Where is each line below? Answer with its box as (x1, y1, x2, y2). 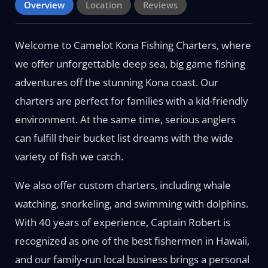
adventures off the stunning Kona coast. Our (14, 75, 218, 89)
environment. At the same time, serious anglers (14, 112, 236, 126)
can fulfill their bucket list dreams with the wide (14, 131, 233, 145)
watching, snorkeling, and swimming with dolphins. (14, 197, 248, 211)
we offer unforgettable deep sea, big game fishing (14, 57, 245, 71)
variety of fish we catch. (14, 150, 123, 163)
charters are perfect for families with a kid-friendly (14, 94, 248, 108)
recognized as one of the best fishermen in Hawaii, (14, 234, 249, 248)
